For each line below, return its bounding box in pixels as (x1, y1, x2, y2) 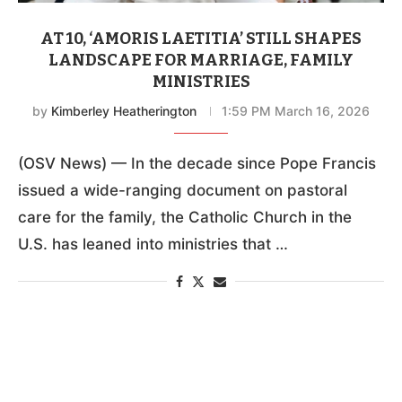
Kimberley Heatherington (51, 102, 197, 118)
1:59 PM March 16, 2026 (222, 102, 370, 118)
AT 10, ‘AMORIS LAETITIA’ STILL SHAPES (40, 28, 362, 48)
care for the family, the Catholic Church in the (18, 207, 352, 226)
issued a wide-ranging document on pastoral (18, 180, 347, 199)
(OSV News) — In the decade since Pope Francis (18, 153, 376, 172)
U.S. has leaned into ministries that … (18, 234, 288, 253)
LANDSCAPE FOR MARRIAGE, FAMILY (48, 49, 354, 70)
